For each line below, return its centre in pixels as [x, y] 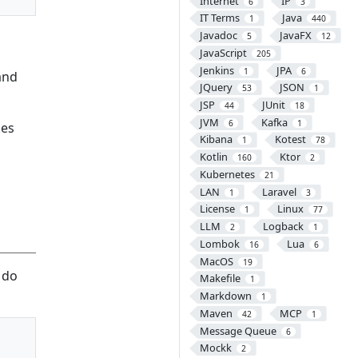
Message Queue [238, 330]
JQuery [216, 88]
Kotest [290, 139]
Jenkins [217, 70]
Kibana [216, 139]
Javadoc [218, 36]
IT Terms [219, 18]
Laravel [279, 191]
